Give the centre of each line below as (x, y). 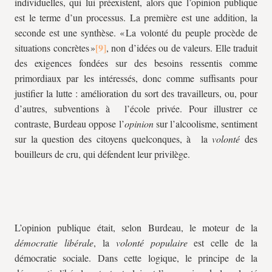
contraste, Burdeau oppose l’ (70, 124)
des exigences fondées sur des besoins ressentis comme (136, 63)
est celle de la (222, 243)
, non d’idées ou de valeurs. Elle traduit (182, 48)
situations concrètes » (55, 48)
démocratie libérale (54, 243)
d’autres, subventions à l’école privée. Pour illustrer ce (136, 108)
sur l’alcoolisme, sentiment (205, 124)
